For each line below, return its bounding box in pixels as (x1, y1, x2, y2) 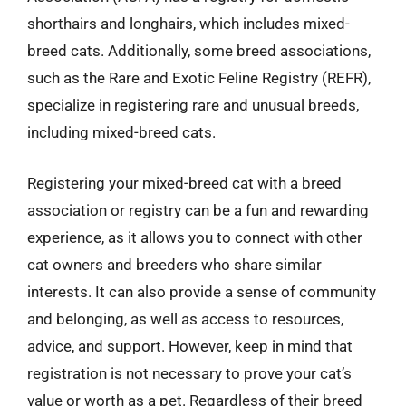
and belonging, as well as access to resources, (27, 309, 343, 328)
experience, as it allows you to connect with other (27, 227, 362, 246)
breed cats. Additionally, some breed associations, (27, 42, 371, 60)
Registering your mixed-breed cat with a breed (27, 173, 342, 192)
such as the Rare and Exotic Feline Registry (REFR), (27, 69, 371, 87)
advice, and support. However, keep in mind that (27, 336, 353, 355)
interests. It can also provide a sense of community (27, 282, 376, 301)
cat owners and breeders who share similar (27, 255, 322, 274)
